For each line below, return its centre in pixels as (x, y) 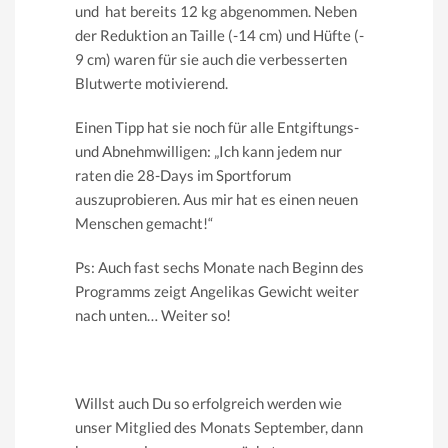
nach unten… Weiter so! (153, 314)
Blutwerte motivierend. (151, 82)
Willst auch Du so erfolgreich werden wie (208, 402)
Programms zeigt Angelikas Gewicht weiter (217, 290)
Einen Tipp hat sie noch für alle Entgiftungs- (217, 126)
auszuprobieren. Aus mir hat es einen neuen (216, 198)
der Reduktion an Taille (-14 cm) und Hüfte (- (219, 34)
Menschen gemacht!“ (144, 222)
